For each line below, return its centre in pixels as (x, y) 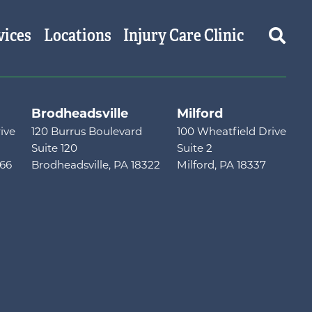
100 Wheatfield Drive (231, 133)
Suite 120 (55, 150)
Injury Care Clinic (184, 36)
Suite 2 (194, 150)
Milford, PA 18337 (221, 166)
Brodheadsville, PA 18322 (96, 166)
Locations (77, 36)
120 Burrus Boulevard (87, 133)
